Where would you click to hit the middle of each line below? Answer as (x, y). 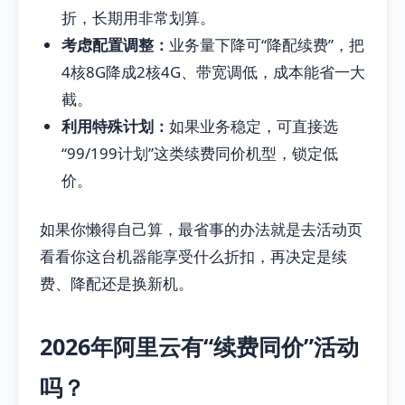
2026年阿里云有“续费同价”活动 (199, 347)
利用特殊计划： (115, 127)
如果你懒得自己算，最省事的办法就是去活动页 (201, 230)
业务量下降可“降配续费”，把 (267, 45)
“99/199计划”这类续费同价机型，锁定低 (200, 154)
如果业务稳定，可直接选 (254, 127)
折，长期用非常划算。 (138, 18)
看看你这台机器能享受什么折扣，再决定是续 (193, 257)
